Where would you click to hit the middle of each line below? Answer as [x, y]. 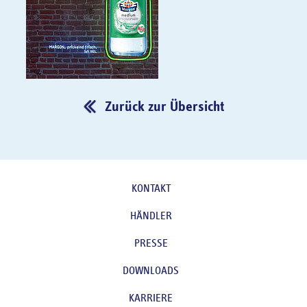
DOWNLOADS [151, 271]
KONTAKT [151, 189]
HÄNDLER [151, 216]
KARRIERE [151, 298]
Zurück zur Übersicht [164, 107]
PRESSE [151, 244]
